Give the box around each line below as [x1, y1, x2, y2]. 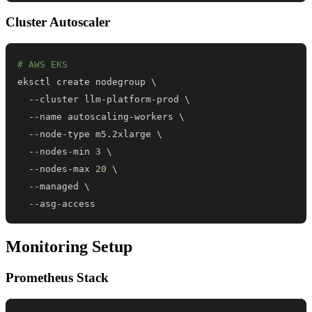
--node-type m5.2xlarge [17, 129, 157, 140]
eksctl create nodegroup [17, 77, 152, 88]
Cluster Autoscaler [6, 15, 110, 30]
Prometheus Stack [6, 270, 109, 286]
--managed [17, 181, 85, 192]
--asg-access [17, 198, 96, 210]
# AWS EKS [17, 59, 68, 70]
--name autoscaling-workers [17, 111, 180, 123]
